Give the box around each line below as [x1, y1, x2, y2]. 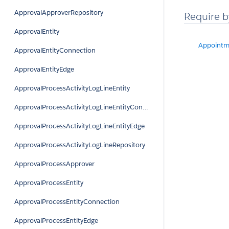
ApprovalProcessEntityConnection [14, 197, 120, 206]
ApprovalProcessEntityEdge [14, 216, 98, 225]
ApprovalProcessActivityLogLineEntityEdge [14, 122, 145, 130]
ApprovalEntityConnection [14, 46, 96, 55]
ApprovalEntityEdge [14, 65, 74, 74]
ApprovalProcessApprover [14, 159, 95, 168]
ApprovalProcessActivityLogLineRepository [14, 141, 145, 149]
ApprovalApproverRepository [14, 8, 103, 17]
